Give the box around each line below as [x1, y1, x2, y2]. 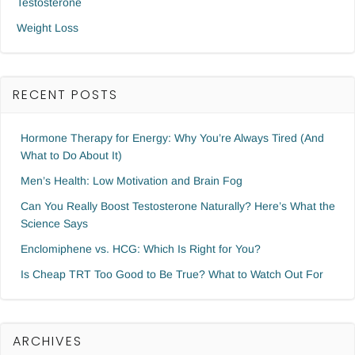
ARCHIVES [13, 332, 82, 350]
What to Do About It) [21, 149, 122, 162]
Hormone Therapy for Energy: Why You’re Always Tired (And [21, 132, 324, 144]
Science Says [21, 217, 88, 230]
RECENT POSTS [13, 86, 118, 104]
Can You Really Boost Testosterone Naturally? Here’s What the [21, 200, 335, 212]
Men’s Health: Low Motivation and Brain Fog [21, 174, 242, 187]
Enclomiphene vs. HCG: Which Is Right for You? [21, 242, 261, 255]
